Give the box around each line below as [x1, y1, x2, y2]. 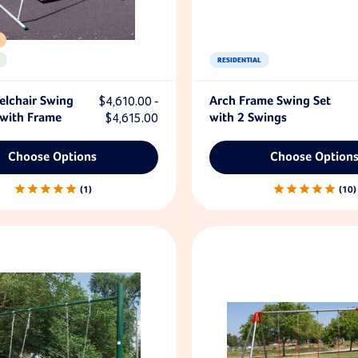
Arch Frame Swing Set [209, 94, 331, 108]
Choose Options [8, 150, 97, 164]
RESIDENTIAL [217, 55, 261, 65]
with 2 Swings [209, 111, 287, 125]
